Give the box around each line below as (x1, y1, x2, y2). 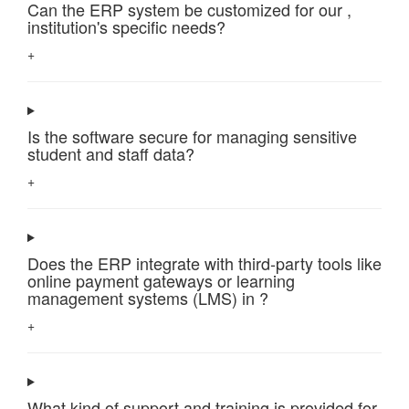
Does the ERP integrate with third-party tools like (27, 251, 382, 276)
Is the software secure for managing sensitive (27, 124, 357, 149)
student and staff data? (27, 142, 194, 166)
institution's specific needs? (27, 15, 225, 39)
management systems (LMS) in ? (27, 286, 268, 310)
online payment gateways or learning (27, 268, 295, 293)
